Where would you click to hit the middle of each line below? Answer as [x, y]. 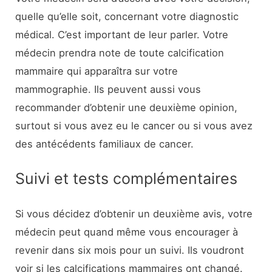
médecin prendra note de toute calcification [120, 53]
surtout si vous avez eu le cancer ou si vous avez [134, 126]
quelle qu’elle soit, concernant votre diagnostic [127, 17]
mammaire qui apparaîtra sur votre [97, 71]
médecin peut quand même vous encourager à [127, 232]
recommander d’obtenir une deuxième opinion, [127, 108]
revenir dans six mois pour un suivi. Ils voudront [130, 250]
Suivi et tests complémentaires [127, 179]
